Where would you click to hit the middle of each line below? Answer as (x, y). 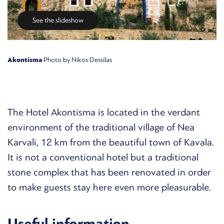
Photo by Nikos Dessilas (77, 59)
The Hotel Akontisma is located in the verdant (104, 112)
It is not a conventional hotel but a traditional (103, 157)
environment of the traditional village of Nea (101, 127)
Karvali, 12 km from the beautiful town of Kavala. (111, 142)
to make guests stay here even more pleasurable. (109, 187)
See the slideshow (58, 20)
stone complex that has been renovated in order (109, 172)
